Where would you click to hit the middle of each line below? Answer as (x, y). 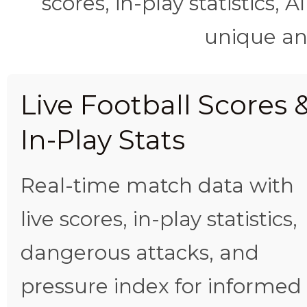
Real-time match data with (157, 185)
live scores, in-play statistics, (159, 219)
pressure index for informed (161, 286)
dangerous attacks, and (140, 253)
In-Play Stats (103, 140)
